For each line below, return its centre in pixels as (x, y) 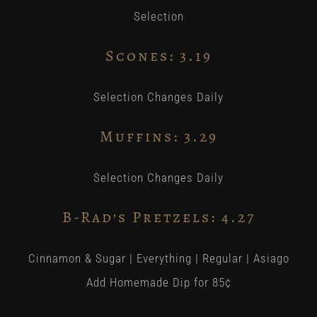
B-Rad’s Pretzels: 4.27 (158, 218)
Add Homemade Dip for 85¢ (158, 282)
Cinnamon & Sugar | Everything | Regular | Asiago (158, 258)
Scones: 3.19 (158, 56)
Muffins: (139, 137)
